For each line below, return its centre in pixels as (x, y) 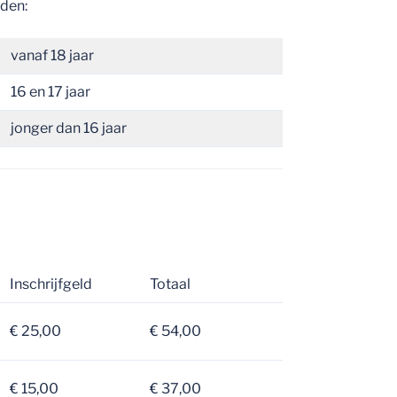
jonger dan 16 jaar (69, 128)
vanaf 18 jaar (53, 55)
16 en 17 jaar (51, 91)
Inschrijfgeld (53, 284)
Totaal (172, 284)
